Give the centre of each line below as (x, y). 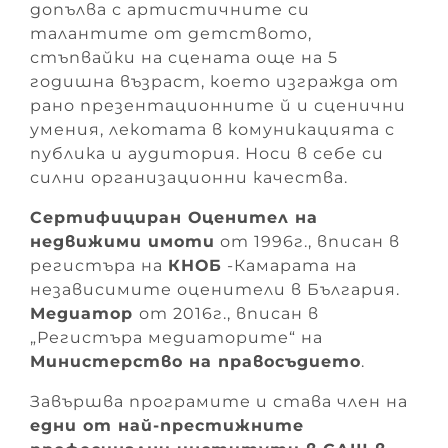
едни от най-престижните (167, 425)
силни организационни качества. (189, 177)
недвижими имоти (122, 241)
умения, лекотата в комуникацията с (212, 129)
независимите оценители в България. (215, 289)
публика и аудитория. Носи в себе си (207, 153)
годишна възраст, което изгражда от (214, 81)
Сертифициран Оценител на (174, 217)
